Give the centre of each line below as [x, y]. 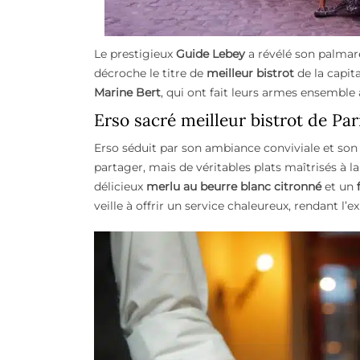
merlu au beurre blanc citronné [234, 187]
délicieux [120, 187]
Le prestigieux [135, 54]
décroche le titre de [150, 74]
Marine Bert [127, 93]
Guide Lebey [211, 54]
